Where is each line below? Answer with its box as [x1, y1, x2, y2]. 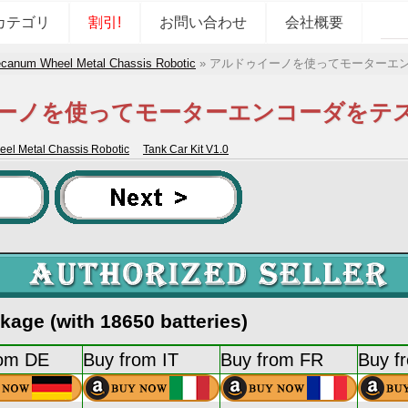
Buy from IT [83, 349, 178, 370]
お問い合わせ [159, 15, 247, 30]
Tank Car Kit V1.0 [143, 142, 229, 156]
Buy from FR [220, 349, 323, 370]
